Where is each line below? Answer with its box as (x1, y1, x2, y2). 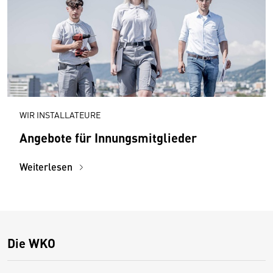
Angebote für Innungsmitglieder (19, 128, 197, 146)
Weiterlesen (19, 159, 75, 174)
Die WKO (7, 233, 55, 252)
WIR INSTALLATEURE (19, 108, 101, 121)
